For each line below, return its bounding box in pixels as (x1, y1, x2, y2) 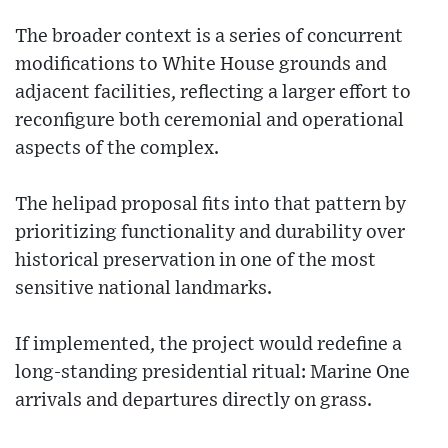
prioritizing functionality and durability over (15, 222, 405, 242)
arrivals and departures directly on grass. (15, 390, 372, 410)
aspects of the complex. (15, 138, 219, 158)
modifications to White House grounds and (15, 54, 387, 74)
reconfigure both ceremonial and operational (15, 110, 404, 130)
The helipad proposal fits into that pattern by (15, 194, 406, 214)
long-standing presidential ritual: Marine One (15, 362, 410, 382)
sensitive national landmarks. (15, 278, 272, 298)
